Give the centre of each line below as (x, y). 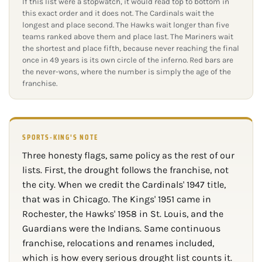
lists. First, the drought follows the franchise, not (125, 170)
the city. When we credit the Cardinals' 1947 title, (124, 185)
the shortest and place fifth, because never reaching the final (131, 49)
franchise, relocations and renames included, (118, 243)
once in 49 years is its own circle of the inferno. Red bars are (128, 60)
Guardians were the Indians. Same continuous (121, 229)
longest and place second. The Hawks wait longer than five (126, 25)
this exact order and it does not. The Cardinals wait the (118, 13)
